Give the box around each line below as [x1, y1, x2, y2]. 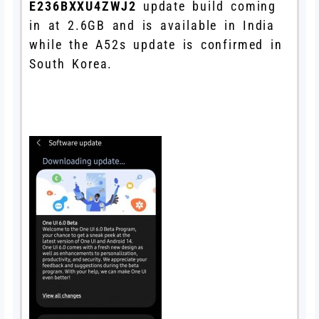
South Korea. [29, 56, 113, 71]
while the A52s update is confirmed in [29, 36, 283, 52]
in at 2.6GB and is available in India [29, 17, 276, 33]
